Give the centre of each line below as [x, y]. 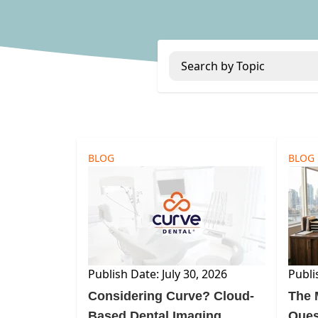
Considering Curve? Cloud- [171, 296]
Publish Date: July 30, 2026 [158, 274]
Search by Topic [223, 66]
